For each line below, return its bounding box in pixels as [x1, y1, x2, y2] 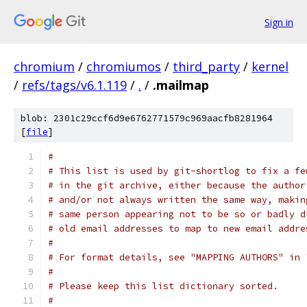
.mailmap [153, 77, 209, 93]
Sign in [265, 15, 293, 29]
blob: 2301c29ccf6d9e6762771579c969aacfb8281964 [21, 112, 273, 124]
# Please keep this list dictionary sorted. [48, 280, 278, 292]
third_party [173, 58, 240, 75]
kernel [251, 58, 288, 75]
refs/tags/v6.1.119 [22, 77, 127, 93]
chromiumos [86, 58, 161, 75]
